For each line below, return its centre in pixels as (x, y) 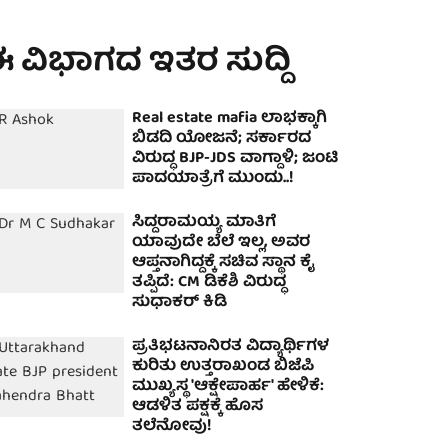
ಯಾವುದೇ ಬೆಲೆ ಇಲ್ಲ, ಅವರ (221, 243)
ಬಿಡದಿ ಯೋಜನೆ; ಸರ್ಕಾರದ (222, 139)
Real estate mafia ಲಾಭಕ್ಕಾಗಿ (230, 119)
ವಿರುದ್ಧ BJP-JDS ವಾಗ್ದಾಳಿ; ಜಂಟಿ (235, 159)
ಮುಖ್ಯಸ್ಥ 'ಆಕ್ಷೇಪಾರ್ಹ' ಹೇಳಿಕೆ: (228, 387)
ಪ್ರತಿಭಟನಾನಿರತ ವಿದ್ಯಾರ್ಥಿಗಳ (231, 347)
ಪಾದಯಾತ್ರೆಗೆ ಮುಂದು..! (213, 179)
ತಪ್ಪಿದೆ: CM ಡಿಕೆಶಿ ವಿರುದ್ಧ (209, 283)
